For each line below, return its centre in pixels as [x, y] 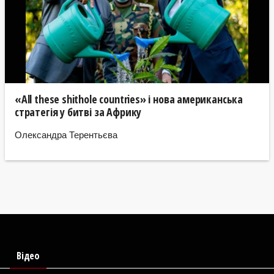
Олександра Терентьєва [66, 134]
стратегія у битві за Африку [78, 112]
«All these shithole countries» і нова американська [129, 99]
